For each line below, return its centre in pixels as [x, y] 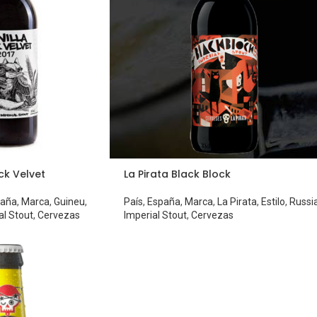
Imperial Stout [155, 215]
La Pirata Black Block [177, 174]
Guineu [69, 202]
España [163, 202]
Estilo [273, 202]
